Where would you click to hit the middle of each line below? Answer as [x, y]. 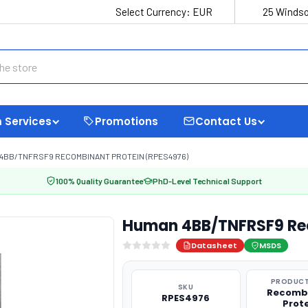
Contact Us [226, 121]
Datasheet [214, 245]
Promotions [126, 121]
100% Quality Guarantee [99, 181]
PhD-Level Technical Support [207, 181]
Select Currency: [154, 12]
